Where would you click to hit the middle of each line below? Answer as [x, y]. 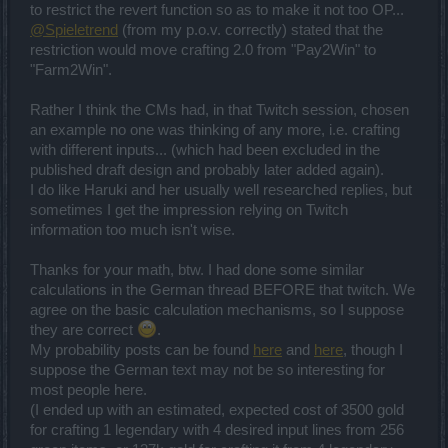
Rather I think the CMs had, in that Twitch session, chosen [219, 110]
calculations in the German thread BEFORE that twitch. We [222, 290]
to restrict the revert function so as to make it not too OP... [217, 10]
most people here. [88, 390]
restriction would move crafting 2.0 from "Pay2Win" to [203, 50]
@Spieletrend [74, 30]
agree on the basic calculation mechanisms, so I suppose [217, 310]
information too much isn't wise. [132, 230]
